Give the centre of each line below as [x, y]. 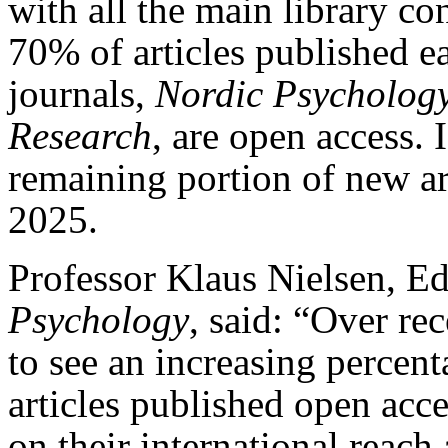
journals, [81, 93]
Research [80, 135]
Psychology [98, 319]
